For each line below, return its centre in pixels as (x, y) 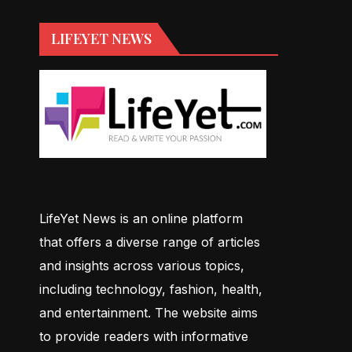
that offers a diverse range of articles (150, 242)
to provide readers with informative (144, 336)
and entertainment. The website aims (148, 312)
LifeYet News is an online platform (141, 218)
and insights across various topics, (142, 265)
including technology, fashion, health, (151, 289)
